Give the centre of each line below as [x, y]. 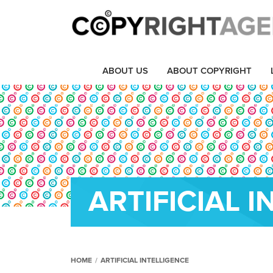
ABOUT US [125, 70]
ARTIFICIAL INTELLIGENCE [145, 261]
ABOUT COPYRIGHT [209, 70]
